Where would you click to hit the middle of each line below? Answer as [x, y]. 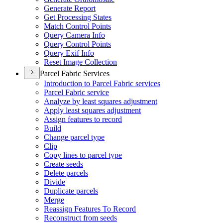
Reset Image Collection [80, 62]
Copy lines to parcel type [83, 155]
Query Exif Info [69, 53]
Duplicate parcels [71, 191]
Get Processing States [78, 17]
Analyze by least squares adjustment [101, 101]
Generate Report [70, 8]
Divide [55, 182]
